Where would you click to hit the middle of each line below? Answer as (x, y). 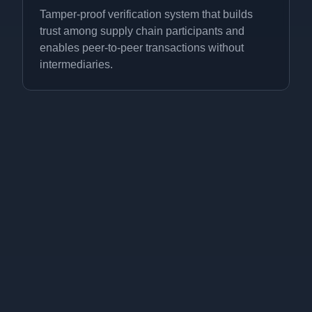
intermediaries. (76, 64)
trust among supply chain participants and (142, 31)
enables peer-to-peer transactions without (142, 48)
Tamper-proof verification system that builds (146, 14)
